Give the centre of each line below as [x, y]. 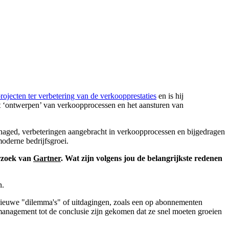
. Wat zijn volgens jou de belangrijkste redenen [142, 158]
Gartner [47, 158]
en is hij [170, 96]
